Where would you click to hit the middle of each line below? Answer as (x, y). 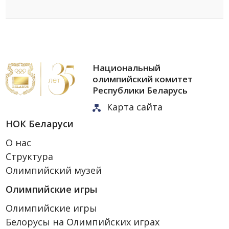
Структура (30, 156)
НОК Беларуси (40, 123)
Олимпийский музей (54, 170)
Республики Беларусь (140, 90)
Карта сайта (135, 107)
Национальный (127, 68)
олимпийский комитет (143, 79)
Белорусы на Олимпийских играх (83, 222)
